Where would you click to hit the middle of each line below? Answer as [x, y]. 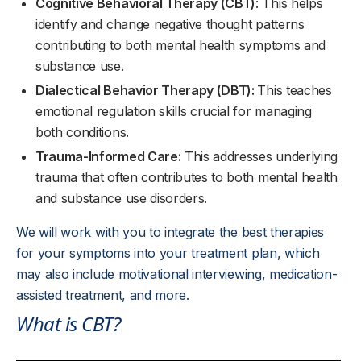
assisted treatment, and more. [105, 295]
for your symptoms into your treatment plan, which [168, 253]
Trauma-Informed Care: [108, 156]
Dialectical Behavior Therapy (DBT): [147, 90]
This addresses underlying [259, 156]
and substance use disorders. [122, 198]
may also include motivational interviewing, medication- [177, 274]
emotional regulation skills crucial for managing [174, 111]
